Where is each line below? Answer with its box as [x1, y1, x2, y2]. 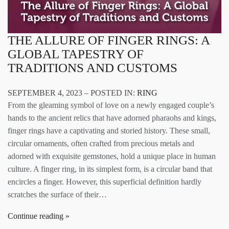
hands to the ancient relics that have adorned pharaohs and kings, [8, 113, 216, 122]
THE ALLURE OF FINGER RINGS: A [8, 33, 210, 47]
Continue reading [8, 211, 63, 220]
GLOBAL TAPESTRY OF [8, 47, 144, 61]
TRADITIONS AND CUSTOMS [8, 60, 177, 75]
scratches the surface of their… [8, 190, 107, 199]
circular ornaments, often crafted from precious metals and [8, 139, 194, 148]
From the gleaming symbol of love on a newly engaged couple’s [8, 100, 214, 109]
